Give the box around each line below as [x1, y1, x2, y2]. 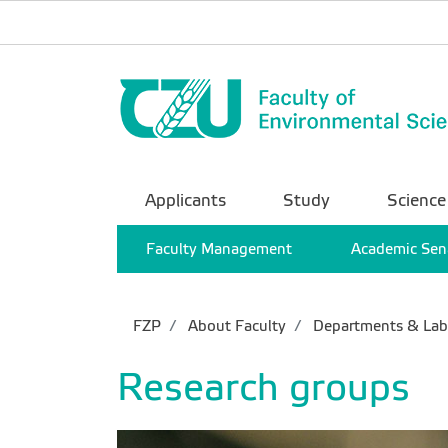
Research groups [117, 366, 410, 408]
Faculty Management [146, 241, 293, 257]
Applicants [145, 191, 227, 210]
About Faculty [184, 318, 286, 334]
